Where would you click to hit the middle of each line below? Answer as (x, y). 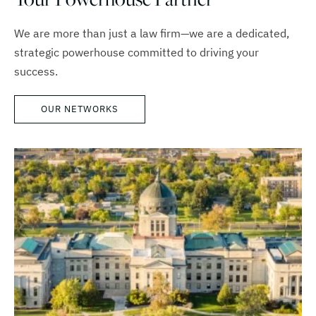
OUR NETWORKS (80, 109)
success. (36, 72)
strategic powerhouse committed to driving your (136, 53)
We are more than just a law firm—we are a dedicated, (152, 34)
